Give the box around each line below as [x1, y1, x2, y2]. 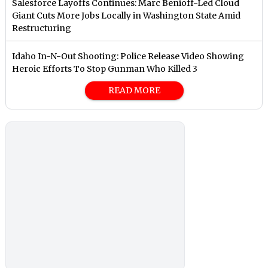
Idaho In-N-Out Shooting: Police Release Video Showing [12, 50, 245, 62]
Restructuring [12, 22, 72, 33]
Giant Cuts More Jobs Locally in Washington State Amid [12, 10, 241, 21]
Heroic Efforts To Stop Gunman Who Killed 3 [12, 63, 198, 74]
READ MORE [108, 84, 160, 96]
